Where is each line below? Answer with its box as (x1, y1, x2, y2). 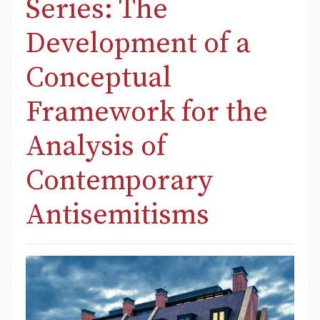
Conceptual (26, 60, 171, 96)
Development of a (26, 26, 251, 62)
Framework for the (26, 94, 268, 131)
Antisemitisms (26, 197, 209, 234)
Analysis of (26, 129, 166, 165)
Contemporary (26, 163, 213, 199)
